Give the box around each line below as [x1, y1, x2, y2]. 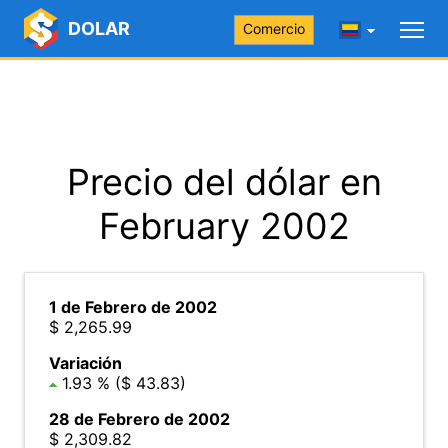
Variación [49, 353, 122, 373]
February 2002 [98, 204, 350, 248]
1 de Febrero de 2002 [49, 297, 217, 317]
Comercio [243, 20, 305, 37]
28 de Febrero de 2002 [49, 409, 230, 429]
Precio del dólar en [66, 160, 382, 204]
